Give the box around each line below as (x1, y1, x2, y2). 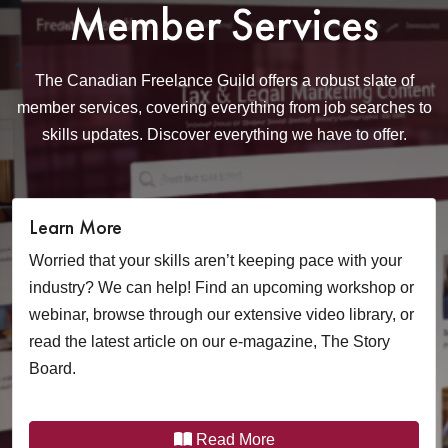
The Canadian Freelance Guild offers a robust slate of (34, 72, 414, 89)
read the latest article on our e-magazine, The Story (29, 333, 390, 350)
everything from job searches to (206, 99, 432, 116)
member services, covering (16, 99, 207, 116)
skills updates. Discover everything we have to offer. (41, 126, 407, 143)
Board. (29, 360, 76, 377)
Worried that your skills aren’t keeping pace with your (29, 252, 402, 269)
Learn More (29, 214, 122, 240)
